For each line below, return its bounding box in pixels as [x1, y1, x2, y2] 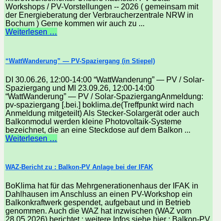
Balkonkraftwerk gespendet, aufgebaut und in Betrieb [5, 198, 190, 207]
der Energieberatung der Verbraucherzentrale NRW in [5, 11, 193, 20]
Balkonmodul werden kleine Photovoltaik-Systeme [5, 117, 182, 126]
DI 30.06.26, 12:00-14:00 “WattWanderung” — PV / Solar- [5, 75, 204, 84]
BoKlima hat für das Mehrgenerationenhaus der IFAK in [5, 182, 198, 190]
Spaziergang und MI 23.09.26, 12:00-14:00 [5, 83, 154, 92]
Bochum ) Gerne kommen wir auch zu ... [5, 19, 145, 28]
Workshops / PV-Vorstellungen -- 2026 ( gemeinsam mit [5, 2, 198, 11]
